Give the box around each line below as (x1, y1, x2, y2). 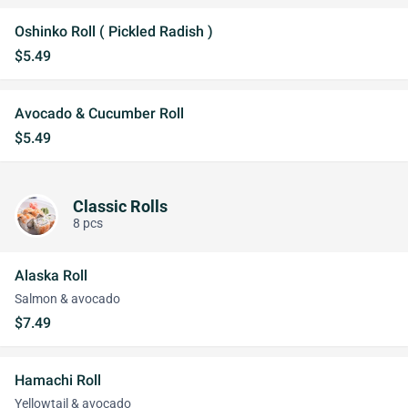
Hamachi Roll (15, 372, 101, 389)
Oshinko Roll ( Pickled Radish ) (15, 23, 213, 40)
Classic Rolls (73, 197, 168, 216)
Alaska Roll (15, 267, 87, 284)
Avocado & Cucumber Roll (15, 105, 184, 122)
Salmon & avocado (15, 291, 120, 307)
